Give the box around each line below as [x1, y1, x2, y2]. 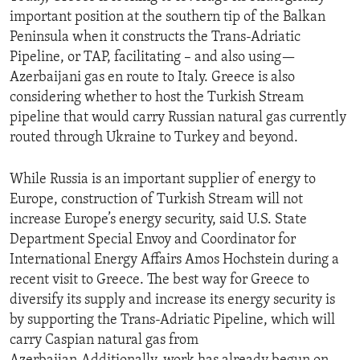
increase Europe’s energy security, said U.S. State [10, 212, 307, 228]
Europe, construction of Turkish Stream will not [10, 192, 303, 208]
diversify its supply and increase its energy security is [10, 292, 335, 309]
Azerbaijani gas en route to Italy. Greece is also [10, 70, 295, 86]
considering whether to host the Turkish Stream [10, 90, 304, 106]
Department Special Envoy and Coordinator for [10, 232, 296, 248]
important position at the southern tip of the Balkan [10, 10, 325, 26]
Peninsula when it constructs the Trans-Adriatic [10, 30, 301, 46]
